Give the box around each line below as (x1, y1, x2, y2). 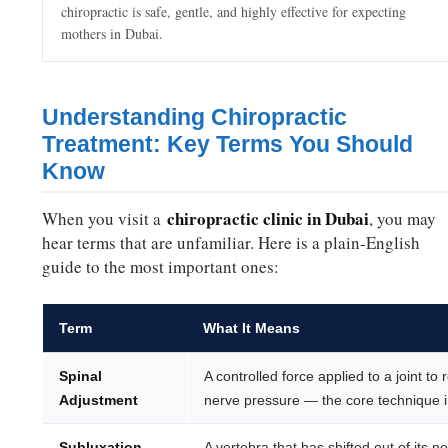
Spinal (59, 368, 103, 385)
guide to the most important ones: (42, 255, 280, 279)
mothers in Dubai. (61, 24, 164, 44)
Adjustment (59, 392, 139, 409)
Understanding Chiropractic (42, 104, 348, 131)
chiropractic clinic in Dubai (167, 206, 370, 232)
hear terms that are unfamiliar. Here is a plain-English (42, 231, 421, 255)
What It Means (203, 320, 301, 337)
